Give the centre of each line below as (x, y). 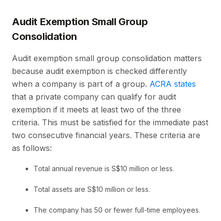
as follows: (32, 148)
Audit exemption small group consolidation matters (107, 58)
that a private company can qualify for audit (94, 97)
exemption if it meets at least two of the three (96, 110)
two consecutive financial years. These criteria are (106, 135)
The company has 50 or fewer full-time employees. (118, 210)
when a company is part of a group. (81, 84)
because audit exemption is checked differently (99, 71)
